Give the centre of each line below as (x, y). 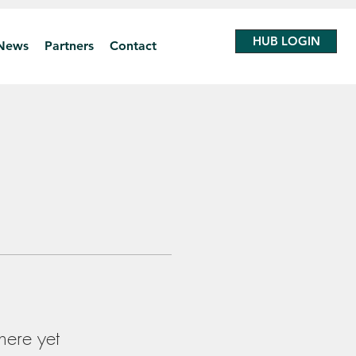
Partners (69, 46)
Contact (133, 46)
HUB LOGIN (286, 41)
